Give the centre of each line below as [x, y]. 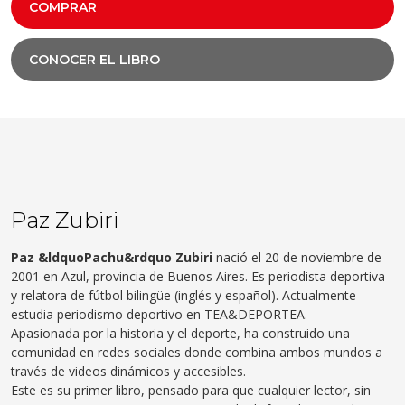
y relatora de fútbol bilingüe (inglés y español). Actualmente [184, 295]
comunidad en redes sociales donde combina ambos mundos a [197, 352]
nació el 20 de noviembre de [297, 257]
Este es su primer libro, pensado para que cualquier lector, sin [191, 390]
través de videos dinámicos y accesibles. [128, 371]
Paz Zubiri [65, 220]
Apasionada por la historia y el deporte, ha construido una [180, 333]
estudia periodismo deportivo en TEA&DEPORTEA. [159, 314]
